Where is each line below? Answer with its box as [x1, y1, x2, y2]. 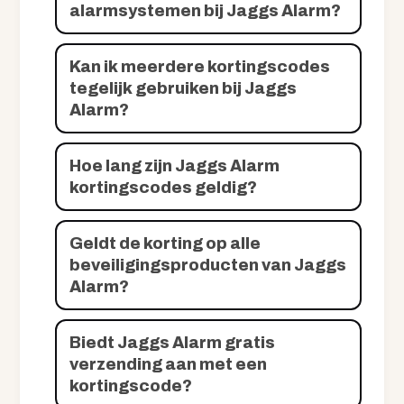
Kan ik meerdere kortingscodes [69, 58, 331, 77]
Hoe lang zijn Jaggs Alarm [69, 157, 280, 176]
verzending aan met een [69, 355, 268, 374]
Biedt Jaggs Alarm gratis [69, 334, 276, 353]
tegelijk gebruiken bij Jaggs [69, 79, 298, 98]
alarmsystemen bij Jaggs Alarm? [69, 2, 342, 21]
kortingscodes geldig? [69, 179, 258, 197]
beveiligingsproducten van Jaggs [69, 256, 347, 275]
